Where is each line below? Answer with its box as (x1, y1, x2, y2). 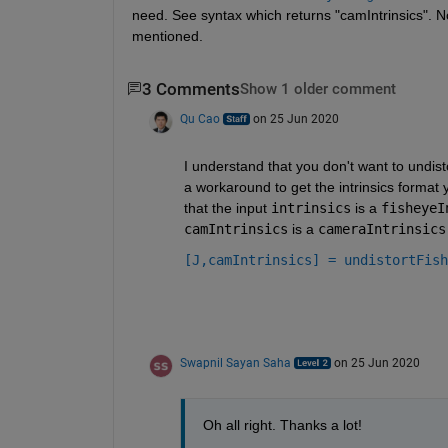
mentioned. (131, 27, 203, 44)
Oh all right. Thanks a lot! (202, 416, 362, 433)
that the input (183, 199, 271, 216)
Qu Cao (179, 111, 220, 126)
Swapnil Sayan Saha (179, 355, 291, 370)
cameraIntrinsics (317, 220, 446, 237)
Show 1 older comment (239, 80, 396, 98)
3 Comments (141, 79, 240, 99)
